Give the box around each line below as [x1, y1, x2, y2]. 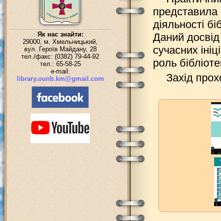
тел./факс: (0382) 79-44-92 [21, 53, 99, 60]
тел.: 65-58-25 [39, 60, 81, 68]
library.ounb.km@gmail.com [16, 75, 104, 82]
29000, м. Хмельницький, [23, 38, 98, 45]
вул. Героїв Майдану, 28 [24, 45, 97, 53]
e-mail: [50, 68, 70, 75]
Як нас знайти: [37, 31, 83, 38]
